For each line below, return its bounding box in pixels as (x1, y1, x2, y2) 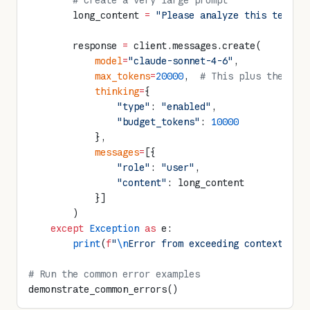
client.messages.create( (128, 39, 261, 52)
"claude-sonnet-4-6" (128, 55, 233, 67)
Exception (84, 222, 139, 235)
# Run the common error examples (28, 268, 200, 280)
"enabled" (161, 100, 211, 113)
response (28, 39, 122, 52)
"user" (161, 161, 194, 174)
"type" (28, 100, 150, 113)
